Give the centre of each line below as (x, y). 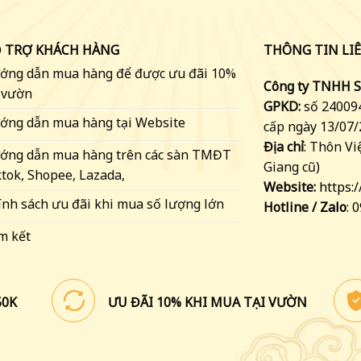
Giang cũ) (291, 167)
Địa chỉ (283, 147)
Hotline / (291, 207)
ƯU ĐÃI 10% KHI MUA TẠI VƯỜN (207, 302)
